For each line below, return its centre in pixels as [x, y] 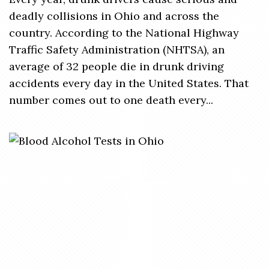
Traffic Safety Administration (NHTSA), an [117, 50]
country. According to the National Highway [124, 33]
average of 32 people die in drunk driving [116, 66]
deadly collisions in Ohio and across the [114, 16]
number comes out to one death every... [111, 100]
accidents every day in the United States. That [129, 83]
